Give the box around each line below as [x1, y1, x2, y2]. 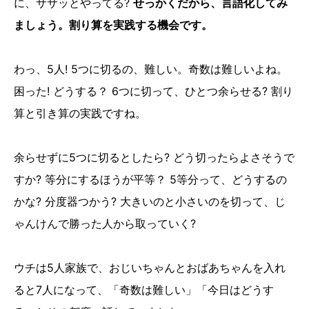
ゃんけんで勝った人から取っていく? [14, 217, 196, 231]
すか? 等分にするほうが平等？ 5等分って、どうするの [14, 172, 287, 187]
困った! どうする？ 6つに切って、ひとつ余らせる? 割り [14, 84, 293, 99]
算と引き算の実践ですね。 [14, 106, 146, 121]
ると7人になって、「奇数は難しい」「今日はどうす [14, 283, 274, 297]
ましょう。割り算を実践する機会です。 [14, 18, 212, 32]
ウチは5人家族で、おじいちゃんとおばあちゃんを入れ [14, 261, 286, 275]
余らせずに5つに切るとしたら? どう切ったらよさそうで [14, 150, 295, 165]
